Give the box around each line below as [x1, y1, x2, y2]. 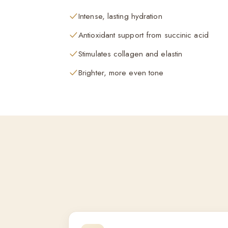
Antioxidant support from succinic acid [78, 29, 209, 41]
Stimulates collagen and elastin [78, 48, 183, 60]
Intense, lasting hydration [78, 10, 162, 22]
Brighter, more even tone [78, 67, 164, 78]
